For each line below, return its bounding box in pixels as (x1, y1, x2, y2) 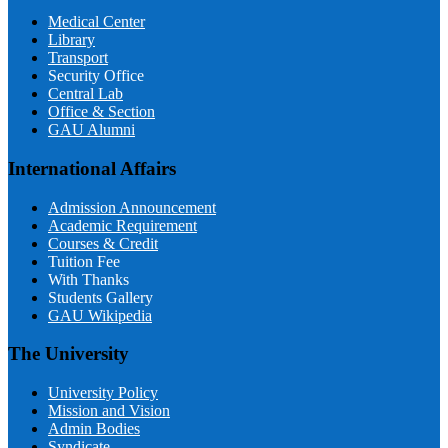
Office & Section (48, 103, 155, 121)
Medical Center (48, 13, 145, 31)
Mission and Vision (48, 402, 170, 419)
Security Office (48, 67, 144, 85)
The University (8, 343, 129, 365)
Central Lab (48, 85, 123, 103)
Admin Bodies (48, 420, 140, 437)
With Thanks (48, 270, 129, 288)
